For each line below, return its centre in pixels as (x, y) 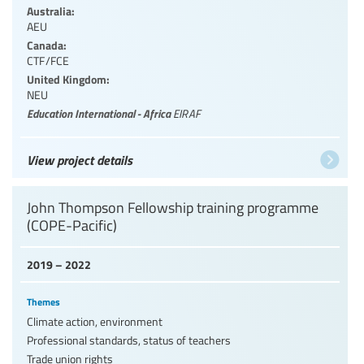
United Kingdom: (68, 78)
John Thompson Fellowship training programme (173, 207)
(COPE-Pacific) (72, 225)
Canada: (47, 44)
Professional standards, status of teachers (129, 340)
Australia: (51, 10)
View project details (80, 159)
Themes (43, 301)
